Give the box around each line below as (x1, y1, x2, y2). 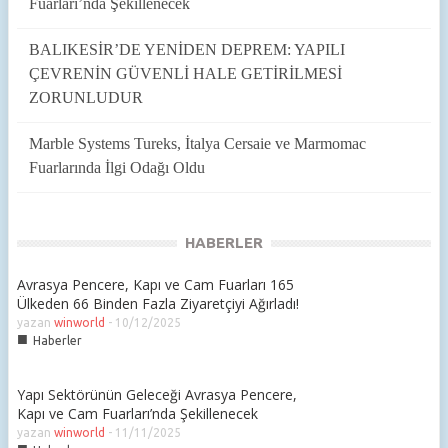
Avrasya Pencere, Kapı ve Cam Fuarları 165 (17, 275, 294, 294)
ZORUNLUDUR (29, 89, 143, 106)
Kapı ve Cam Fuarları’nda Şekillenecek (17, 404, 258, 423)
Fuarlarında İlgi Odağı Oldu (29, 159, 205, 176)
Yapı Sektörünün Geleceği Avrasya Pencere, (17, 385, 297, 404)
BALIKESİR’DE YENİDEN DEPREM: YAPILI (29, 41, 345, 58)
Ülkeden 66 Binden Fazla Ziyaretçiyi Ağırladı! (17, 294, 299, 313)
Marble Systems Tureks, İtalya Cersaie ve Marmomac (29, 135, 366, 152)
